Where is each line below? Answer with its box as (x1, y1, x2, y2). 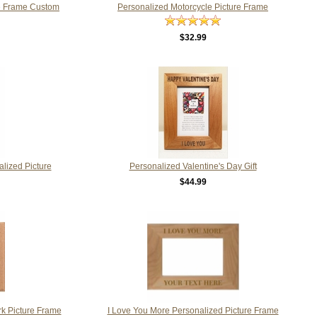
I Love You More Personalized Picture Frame (107, 305, 279, 316)
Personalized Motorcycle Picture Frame (117, 1, 268, 12)
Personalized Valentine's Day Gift (129, 161, 257, 171)
